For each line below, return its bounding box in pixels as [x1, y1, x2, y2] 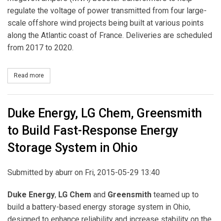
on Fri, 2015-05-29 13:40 [73, 168, 160, 178]
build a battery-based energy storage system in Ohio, [7, 202, 190, 212]
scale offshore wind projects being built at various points [7, 18, 204, 28]
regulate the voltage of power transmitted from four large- [7, 6, 207, 16]
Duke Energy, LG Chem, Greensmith [7, 106, 202, 121]
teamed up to [151, 190, 199, 200]
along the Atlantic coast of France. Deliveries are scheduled [7, 31, 212, 40]
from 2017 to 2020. [7, 43, 74, 53]
